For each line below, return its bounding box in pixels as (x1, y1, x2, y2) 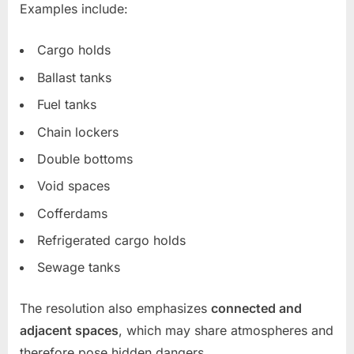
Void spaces (37, 178, 110, 194)
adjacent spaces (20, 322, 119, 339)
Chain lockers (37, 123, 119, 140)
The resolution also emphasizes (20, 300, 211, 317)
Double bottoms (37, 150, 133, 167)
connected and (211, 300, 302, 317)
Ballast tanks (37, 69, 111, 85)
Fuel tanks (37, 96, 96, 113)
